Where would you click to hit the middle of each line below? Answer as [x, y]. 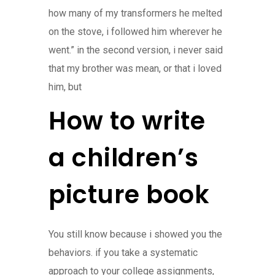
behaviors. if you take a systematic [123, 252]
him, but [65, 87]
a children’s [123, 157]
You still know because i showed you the [135, 234]
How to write [127, 121]
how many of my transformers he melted [135, 13]
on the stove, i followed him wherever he [135, 31]
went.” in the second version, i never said [136, 50]
